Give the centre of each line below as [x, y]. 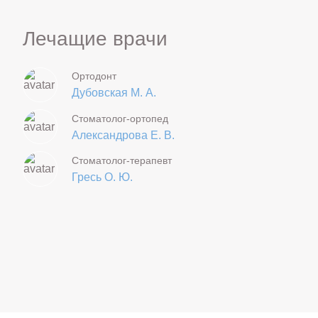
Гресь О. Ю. [102, 177]
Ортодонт [94, 76]
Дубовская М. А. [114, 93]
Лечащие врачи [95, 39]
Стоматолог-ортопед [120, 118]
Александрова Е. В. [123, 135]
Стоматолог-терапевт [121, 160]
